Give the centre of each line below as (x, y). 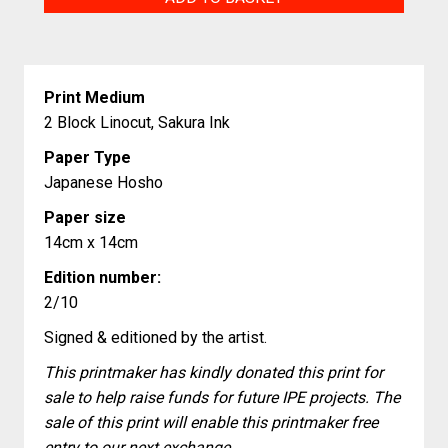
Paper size (85, 217)
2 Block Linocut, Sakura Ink (137, 122)
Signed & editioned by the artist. (155, 337)
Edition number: (102, 277)
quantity (73, 22)
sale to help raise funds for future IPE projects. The (222, 397)
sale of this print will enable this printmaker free (211, 422)
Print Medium (94, 97)
